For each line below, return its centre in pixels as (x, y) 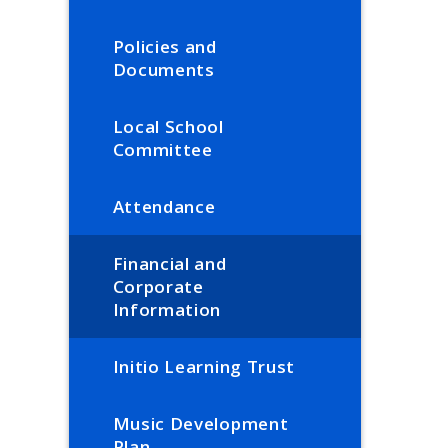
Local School (168, 127)
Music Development (200, 424)
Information (167, 310)
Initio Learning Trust (203, 367)
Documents (163, 70)
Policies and (164, 47)
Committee (162, 150)
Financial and (169, 264)
